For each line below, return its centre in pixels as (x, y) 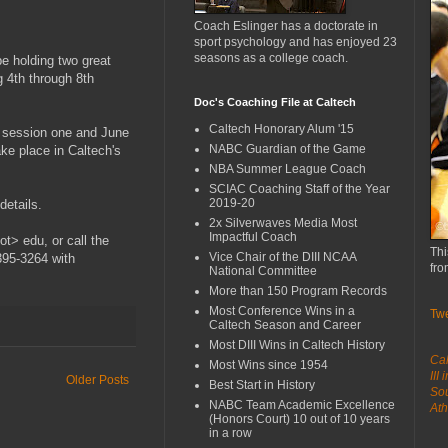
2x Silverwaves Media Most (283, 222)
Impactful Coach (253, 236)
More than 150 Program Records (298, 290)
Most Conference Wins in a (282, 310)
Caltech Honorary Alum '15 (281, 128)
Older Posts (97, 380)
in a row (230, 432)
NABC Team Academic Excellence (302, 404)
